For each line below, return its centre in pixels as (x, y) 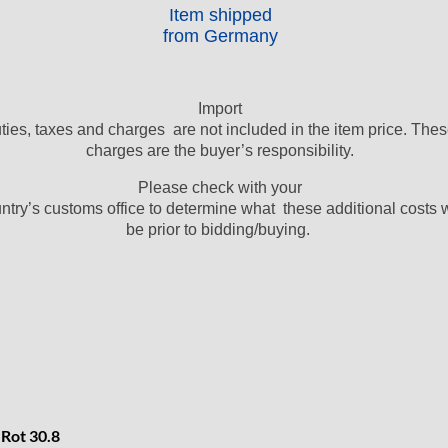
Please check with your (220, 187)
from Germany (220, 35)
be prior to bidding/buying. (220, 229)
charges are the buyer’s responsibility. (220, 150)
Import (220, 108)
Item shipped (220, 14)
